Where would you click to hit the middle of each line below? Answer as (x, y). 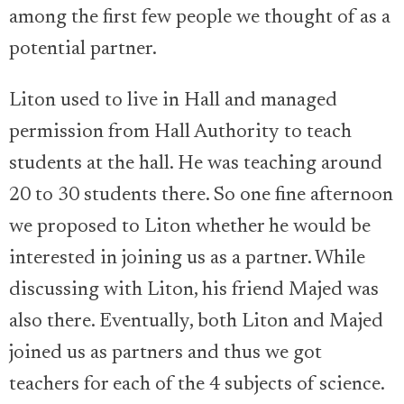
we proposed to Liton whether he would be (190, 228)
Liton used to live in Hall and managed (173, 101)
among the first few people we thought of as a (200, 18)
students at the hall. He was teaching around (196, 165)
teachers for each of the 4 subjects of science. (197, 386)
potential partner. (83, 50)
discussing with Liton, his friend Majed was (194, 291)
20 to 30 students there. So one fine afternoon (201, 196)
